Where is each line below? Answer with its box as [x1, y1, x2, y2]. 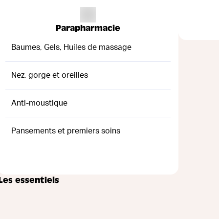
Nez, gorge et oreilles [11, 71, 88, 79]
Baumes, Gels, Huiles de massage [11, 43, 131, 51]
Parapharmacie [56, 22, 120, 33]
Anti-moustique [11, 99, 67, 107]
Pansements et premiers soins [11, 127, 120, 135]
